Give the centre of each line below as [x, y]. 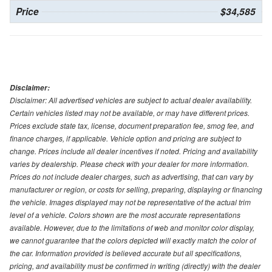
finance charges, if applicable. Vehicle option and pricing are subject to [126, 138]
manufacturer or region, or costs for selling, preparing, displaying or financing [136, 189]
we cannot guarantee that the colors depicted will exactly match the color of [133, 240]
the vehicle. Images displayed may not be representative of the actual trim [130, 202]
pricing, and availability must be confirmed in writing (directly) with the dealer [135, 265]
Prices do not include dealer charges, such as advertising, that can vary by [131, 176]
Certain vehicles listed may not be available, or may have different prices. [130, 112]
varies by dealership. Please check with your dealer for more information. [129, 163]
